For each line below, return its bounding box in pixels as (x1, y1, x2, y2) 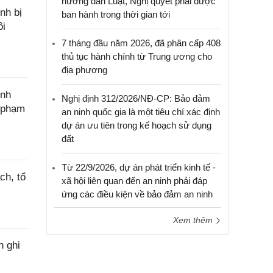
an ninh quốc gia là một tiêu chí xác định (62, 107, 220, 117)
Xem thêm (173, 215, 215, 225)
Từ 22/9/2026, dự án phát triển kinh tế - (62, 162, 216, 172)
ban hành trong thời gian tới (62, 9, 170, 19)
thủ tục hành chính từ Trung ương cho (62, 51, 212, 62)
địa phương (62, 65, 107, 75)
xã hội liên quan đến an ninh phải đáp (62, 175, 207, 186)
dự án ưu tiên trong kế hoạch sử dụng (62, 120, 211, 130)
